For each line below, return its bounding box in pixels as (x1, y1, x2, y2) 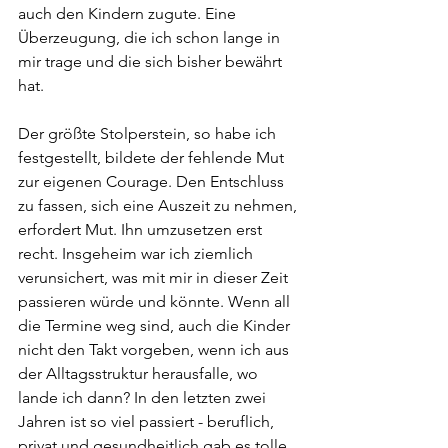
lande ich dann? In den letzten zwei (18, 388, 270, 407)
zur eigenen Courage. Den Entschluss (18, 172, 288, 191)
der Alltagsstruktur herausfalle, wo (18, 364, 262, 383)
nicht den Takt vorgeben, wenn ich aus (18, 340, 293, 359)
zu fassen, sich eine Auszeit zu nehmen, (18, 196, 301, 215)
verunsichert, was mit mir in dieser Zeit (18, 268, 292, 287)
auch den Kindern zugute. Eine (18, 4, 240, 23)
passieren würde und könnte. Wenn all (18, 292, 294, 311)
